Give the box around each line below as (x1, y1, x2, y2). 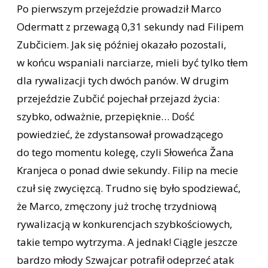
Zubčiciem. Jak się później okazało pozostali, (17, 38, 226, 52)
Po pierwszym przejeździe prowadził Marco (17, 2, 221, 16)
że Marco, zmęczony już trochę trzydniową (17, 199, 217, 214)
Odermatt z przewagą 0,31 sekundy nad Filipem (17, 20, 243, 34)
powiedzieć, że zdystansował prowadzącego (17, 127, 223, 142)
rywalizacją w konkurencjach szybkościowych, (17, 217, 232, 232)
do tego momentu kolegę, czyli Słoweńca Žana (17, 145, 234, 160)
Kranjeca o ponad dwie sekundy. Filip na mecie (17, 163, 238, 178)
